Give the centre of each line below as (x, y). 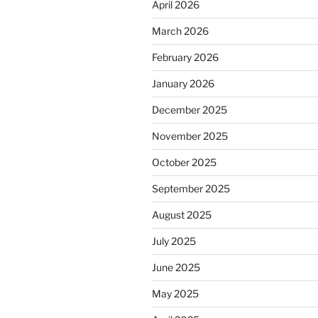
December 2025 (190, 110)
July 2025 (174, 241)
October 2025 (184, 163)
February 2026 (185, 57)
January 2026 (183, 84)
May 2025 (175, 294)
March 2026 (180, 31)
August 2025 (182, 215)
